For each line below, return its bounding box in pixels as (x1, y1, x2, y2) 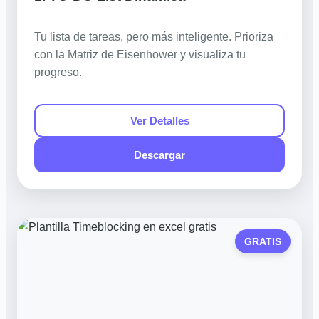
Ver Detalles (130, 115, 189, 127)
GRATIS (244, 236, 282, 247)
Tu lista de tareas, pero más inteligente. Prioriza (34, 31, 273, 43)
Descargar (134, 148, 185, 161)
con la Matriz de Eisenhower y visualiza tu (34, 48, 246, 61)
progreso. (34, 66, 82, 79)
